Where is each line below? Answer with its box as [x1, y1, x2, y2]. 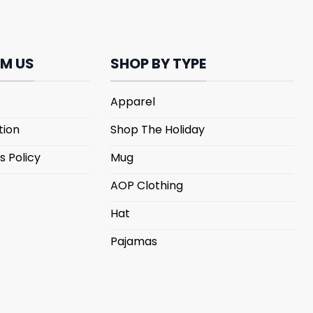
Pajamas [110, 233, 157, 250]
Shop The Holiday [110, 122, 205, 138]
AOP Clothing [110, 177, 183, 194]
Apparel [110, 94, 155, 110]
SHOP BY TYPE [110, 54, 206, 74]
